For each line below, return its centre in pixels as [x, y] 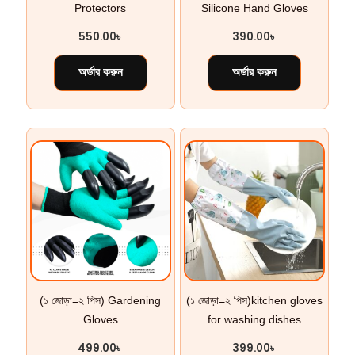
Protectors [101, 8]
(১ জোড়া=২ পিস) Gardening [101, 301]
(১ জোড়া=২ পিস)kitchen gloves [255, 301]
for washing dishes [255, 320]
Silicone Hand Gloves [254, 8]
